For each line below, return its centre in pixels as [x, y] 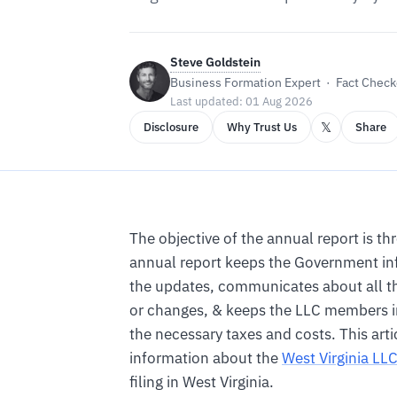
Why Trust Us [262, 127]
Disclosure [171, 127]
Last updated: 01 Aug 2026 [241, 101]
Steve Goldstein [215, 62]
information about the [206, 358]
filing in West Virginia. [202, 381]
